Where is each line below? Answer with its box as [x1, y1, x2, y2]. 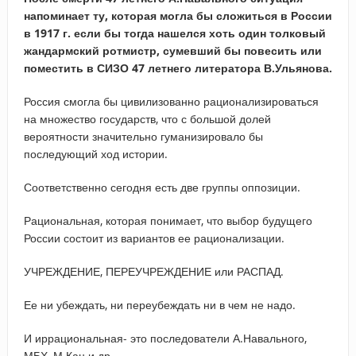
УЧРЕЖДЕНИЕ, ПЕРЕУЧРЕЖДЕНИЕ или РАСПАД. [23, 263, 284, 279]
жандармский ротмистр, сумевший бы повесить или [23, 42, 322, 58]
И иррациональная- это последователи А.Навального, [23, 330, 307, 346]
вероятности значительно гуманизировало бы [23, 128, 263, 144]
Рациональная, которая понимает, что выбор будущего [23, 212, 312, 228]
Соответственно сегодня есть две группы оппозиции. [23, 179, 300, 195]
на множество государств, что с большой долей [23, 110, 271, 126]
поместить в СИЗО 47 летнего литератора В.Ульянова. [23, 60, 332, 75]
